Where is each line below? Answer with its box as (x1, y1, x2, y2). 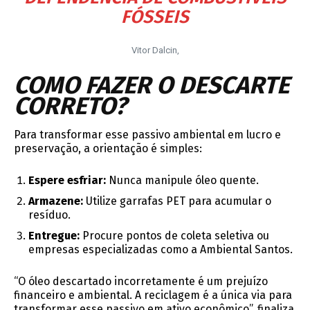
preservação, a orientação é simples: (14, 142, 202, 156)
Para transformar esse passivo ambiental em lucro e (14, 128, 281, 142)
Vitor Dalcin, (131, 45, 179, 56)
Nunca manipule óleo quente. (106, 174, 259, 188)
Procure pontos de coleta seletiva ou (80, 229, 269, 243)
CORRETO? (14, 91, 127, 121)
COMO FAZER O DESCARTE (14, 71, 289, 100)
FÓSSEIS (121, 6, 189, 28)
